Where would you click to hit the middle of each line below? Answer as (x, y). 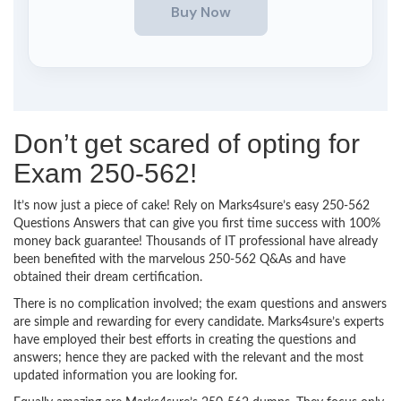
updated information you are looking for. (125, 376)
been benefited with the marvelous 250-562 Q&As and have (179, 260)
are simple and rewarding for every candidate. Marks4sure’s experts (199, 322)
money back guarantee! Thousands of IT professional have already (196, 242)
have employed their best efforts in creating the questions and (185, 340)
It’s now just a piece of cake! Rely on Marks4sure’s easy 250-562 (192, 206)
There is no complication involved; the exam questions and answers (200, 304)
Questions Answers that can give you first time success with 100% (197, 224)
